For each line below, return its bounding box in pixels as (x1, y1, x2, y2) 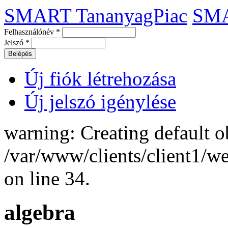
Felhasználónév (4, 27, 56, 36)
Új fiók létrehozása (24, 68, 176, 90)
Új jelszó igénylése (24, 91, 176, 112)
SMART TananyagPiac (4, 5, 187, 26)
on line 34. (4, 167, 90, 189)
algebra (4, 200, 75, 224)
